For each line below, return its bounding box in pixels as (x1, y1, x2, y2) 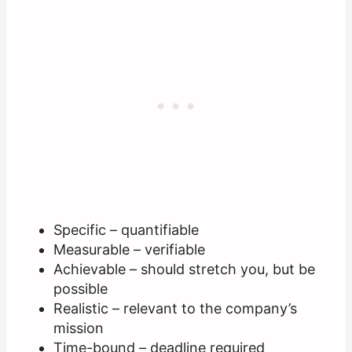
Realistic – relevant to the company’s (53, 300, 297, 317)
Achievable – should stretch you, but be (53, 261, 315, 278)
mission (53, 320, 104, 337)
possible (53, 280, 108, 298)
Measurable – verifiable (53, 241, 205, 258)
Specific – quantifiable (53, 222, 199, 239)
